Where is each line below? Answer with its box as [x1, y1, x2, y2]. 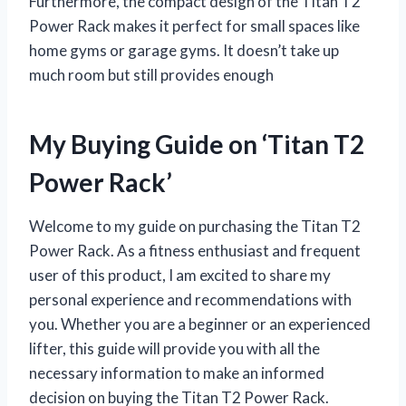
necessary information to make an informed [29, 362, 324, 382]
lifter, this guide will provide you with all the [29, 338, 320, 358]
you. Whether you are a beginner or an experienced [29, 314, 371, 333]
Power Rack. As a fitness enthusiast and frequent [29, 240, 361, 260]
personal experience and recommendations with [29, 289, 352, 309]
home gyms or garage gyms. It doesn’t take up [29, 40, 339, 60]
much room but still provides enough [29, 64, 274, 84]
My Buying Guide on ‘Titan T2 [29, 128, 364, 159]
